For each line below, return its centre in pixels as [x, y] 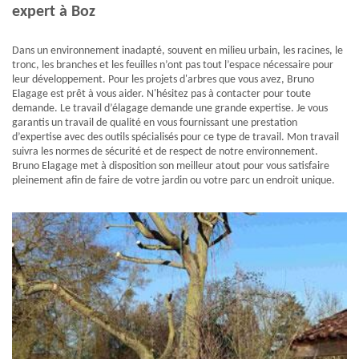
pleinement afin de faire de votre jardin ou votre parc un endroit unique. [173, 181]
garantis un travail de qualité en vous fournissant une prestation [155, 123]
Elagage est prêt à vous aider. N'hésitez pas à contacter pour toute [161, 95]
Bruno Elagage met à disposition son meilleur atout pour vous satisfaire [171, 167]
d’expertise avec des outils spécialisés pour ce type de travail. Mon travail [175, 138]
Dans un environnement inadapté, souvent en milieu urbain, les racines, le [177, 51]
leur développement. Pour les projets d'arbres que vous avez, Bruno [163, 80]
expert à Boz [54, 12]
